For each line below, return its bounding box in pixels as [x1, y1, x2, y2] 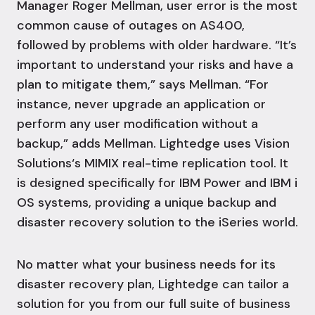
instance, [17, 96, 75, 113]
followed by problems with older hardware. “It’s [17, 37, 297, 54]
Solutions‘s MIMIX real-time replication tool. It [17, 155, 288, 172]
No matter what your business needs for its [17, 256, 276, 274]
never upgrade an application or [75, 96, 266, 113]
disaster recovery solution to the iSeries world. [17, 214, 298, 231]
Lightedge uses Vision [160, 135, 290, 153]
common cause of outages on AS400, [17, 17, 245, 34]
